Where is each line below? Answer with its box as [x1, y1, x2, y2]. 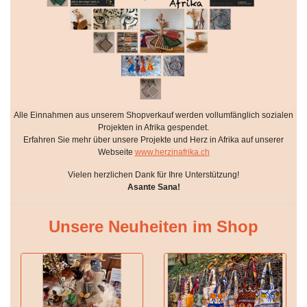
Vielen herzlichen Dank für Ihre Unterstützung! [68, 170, 239, 180]
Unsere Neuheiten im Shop [49, 217, 258, 236]
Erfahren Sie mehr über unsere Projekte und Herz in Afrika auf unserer [23, 135, 284, 145]
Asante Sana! [127, 182, 180, 193]
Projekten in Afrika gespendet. [98, 123, 209, 133]
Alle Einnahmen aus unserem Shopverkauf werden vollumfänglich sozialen [14, 110, 293, 121]
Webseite [97, 147, 135, 158]
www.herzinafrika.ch [134, 147, 210, 158]
